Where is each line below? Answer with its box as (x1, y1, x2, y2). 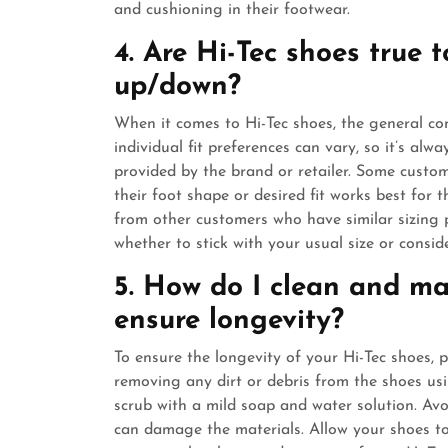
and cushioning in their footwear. (114, 2, 350, 18)
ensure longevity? (114, 307, 344, 335)
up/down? (114, 73, 241, 101)
